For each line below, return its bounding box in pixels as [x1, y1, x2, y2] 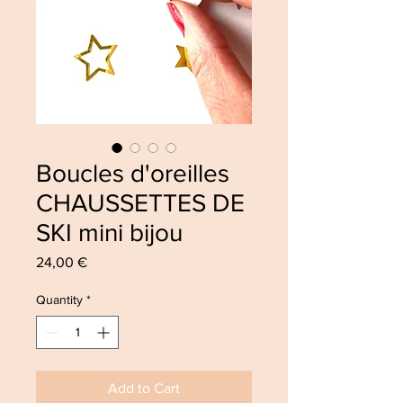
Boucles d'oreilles [36, 159, 229, 187]
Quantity [36, 292, 83, 307]
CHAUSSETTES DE [36, 189, 245, 217]
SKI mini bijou [36, 219, 183, 246]
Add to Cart [108, 381, 180, 396]
